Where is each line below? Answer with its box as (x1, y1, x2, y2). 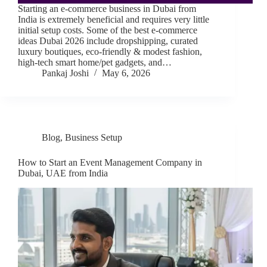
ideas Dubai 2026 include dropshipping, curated (18, 36, 198, 46)
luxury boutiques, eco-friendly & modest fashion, (18, 46, 202, 57)
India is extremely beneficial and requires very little (18, 14, 209, 25)
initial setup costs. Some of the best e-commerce (18, 25, 197, 36)
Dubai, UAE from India (18, 168, 108, 179)
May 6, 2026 (102, 68, 150, 79)
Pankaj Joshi (42, 68, 89, 79)
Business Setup (65, 132, 122, 143)
